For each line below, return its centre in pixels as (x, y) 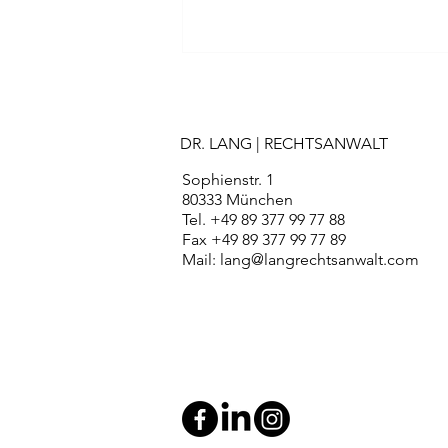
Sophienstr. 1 (228, 180)
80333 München (237, 200)
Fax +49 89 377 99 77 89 (264, 240)
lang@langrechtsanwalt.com (319, 260)
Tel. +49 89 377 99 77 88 (263, 220)
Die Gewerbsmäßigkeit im (318, 249)
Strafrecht (251, 270)
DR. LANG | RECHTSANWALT (284, 144)
